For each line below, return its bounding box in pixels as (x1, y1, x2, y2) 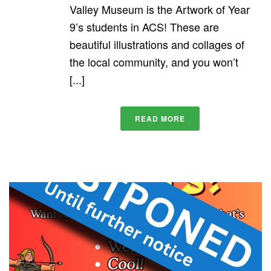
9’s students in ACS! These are (70, 19, 219, 35)
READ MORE (134, 113, 185, 125)
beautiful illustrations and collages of (70, 36, 244, 53)
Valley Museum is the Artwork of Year (70, 1, 250, 18)
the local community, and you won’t (70, 54, 238, 70)
